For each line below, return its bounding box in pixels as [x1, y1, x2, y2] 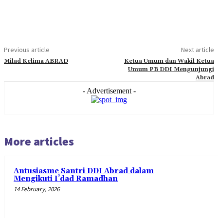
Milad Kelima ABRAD [4, 57, 68, 65]
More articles [4, 134, 74, 149]
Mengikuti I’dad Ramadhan [14, 174, 118, 183]
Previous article [4, 45, 50, 54]
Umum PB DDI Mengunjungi [127, 66, 214, 73]
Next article [181, 45, 214, 54]
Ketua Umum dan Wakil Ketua [124, 57, 214, 65]
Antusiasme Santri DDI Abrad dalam [14, 166, 154, 176]
